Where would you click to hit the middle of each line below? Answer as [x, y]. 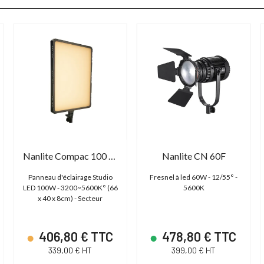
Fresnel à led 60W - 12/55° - [194, 177]
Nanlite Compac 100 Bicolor [112, 156]
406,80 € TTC [75, 236]
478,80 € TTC [198, 236]
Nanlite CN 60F [194, 156]
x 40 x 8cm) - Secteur [70, 198]
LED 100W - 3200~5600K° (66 [70, 187]
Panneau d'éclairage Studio [70, 177]
